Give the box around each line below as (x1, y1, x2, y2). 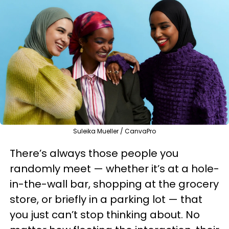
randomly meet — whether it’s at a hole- (10, 162, 219, 176)
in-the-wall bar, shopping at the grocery (10, 177, 219, 191)
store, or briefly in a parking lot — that (10, 192, 202, 207)
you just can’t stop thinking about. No (10, 208, 200, 222)
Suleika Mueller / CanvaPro (73, 127, 156, 135)
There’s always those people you (10, 146, 178, 161)
